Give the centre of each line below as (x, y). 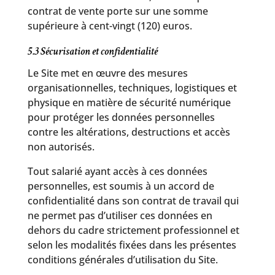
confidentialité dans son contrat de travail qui (133, 201)
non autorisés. (61, 147)
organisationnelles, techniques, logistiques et (132, 88)
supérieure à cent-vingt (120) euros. (110, 26)
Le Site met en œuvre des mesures (107, 73)
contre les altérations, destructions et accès (129, 132)
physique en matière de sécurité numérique (129, 103)
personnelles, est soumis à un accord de (121, 186)
